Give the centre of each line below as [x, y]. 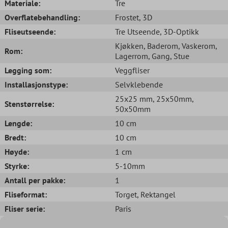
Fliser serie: [25, 208]
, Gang [159, 56]
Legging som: [28, 70]
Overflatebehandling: [42, 17]
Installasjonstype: [36, 84]
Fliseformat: [26, 194]
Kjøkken [129, 46]
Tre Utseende [137, 31]
